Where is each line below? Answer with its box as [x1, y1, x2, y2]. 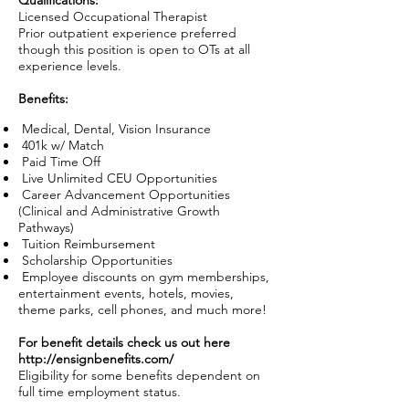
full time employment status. [18, 383, 181, 400]
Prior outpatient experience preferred [18, 25, 236, 41]
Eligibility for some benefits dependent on [18, 367, 260, 383]
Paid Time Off [18, 153, 100, 170]
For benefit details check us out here [18, 334, 230, 351]
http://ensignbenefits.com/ [18, 351, 173, 367]
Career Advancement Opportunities [18, 186, 230, 203]
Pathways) [18, 219, 74, 236]
